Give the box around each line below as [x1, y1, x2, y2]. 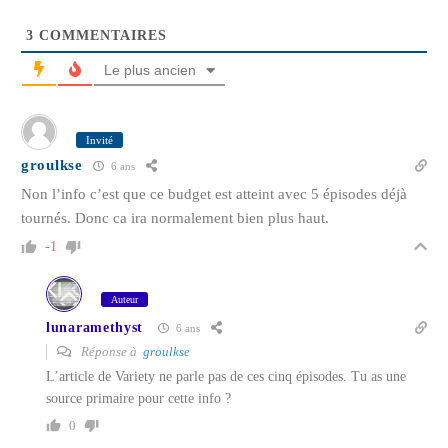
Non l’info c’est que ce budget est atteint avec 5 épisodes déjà [21, 185, 407, 202]
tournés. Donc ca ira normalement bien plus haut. [21, 209, 329, 226]
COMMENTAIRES [34, 27, 167, 43]
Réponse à [78, 343, 143, 359]
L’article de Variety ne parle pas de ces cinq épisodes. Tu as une [46, 368, 406, 384]
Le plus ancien [104, 61, 196, 78]
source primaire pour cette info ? [46, 390, 231, 406]
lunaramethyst [46, 319, 144, 335]
